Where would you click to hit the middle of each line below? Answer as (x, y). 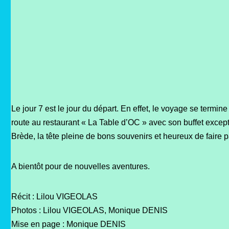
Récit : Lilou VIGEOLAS (54, 197)
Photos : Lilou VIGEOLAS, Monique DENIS (89, 210)
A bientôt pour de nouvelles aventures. (80, 166)
